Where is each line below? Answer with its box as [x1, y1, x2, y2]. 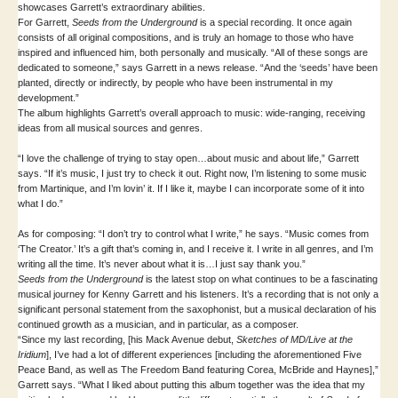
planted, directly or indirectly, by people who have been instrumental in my [18, 77, 333, 89]
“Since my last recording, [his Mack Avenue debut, [18, 334, 236, 346]
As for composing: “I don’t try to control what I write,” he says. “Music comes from [18, 228, 369, 240]
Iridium [18, 349, 46, 361]
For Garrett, [18, 17, 72, 28]
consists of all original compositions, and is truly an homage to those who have [18, 32, 354, 44]
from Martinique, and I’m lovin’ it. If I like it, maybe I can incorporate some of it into [18, 183, 364, 195]
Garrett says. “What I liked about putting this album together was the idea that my [18, 379, 365, 391]
